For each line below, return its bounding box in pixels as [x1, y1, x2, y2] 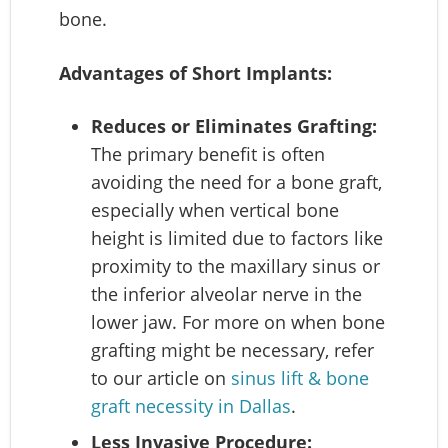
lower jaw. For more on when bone [91, 310, 385, 335]
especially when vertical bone [91, 198, 339, 223]
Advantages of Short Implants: [59, 61, 332, 86]
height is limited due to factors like [91, 226, 383, 251]
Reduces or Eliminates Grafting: [91, 114, 377, 139]
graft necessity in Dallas [91, 394, 291, 419]
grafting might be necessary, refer [91, 338, 374, 363]
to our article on [91, 366, 231, 391]
